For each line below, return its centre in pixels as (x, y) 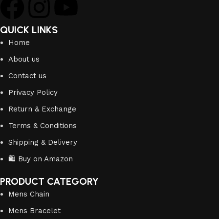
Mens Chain (29, 194)
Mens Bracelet (35, 210)
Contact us (28, 76)
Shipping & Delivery (43, 142)
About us (24, 59)
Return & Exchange (43, 109)
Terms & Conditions (43, 125)
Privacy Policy (33, 92)
